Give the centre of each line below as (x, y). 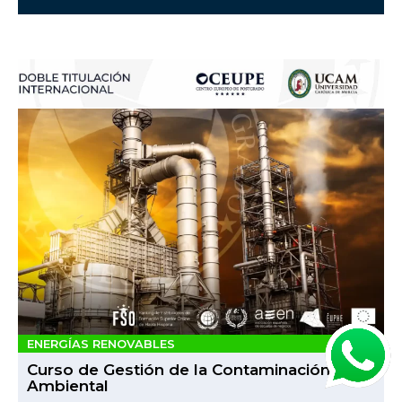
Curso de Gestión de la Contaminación (179, 370)
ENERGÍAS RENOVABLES (101, 344)
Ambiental (68, 386)
